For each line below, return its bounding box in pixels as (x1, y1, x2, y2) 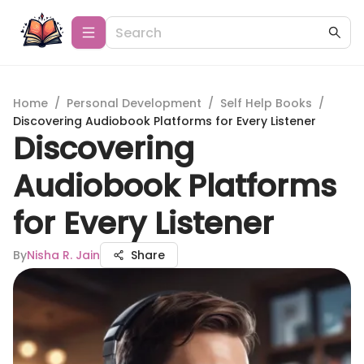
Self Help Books (220, 95, 312, 111)
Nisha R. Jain (27, 247, 100, 263)
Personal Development (67, 95, 201, 111)
